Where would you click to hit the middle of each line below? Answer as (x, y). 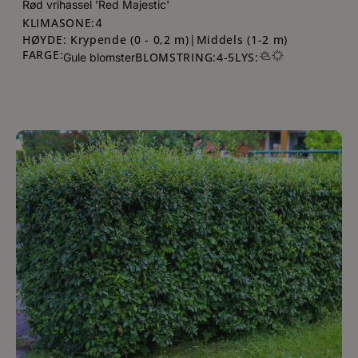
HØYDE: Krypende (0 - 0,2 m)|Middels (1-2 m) (155, 40)
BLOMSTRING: (176, 57)
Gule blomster (99, 57)
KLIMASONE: (59, 22)
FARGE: (43, 55)
